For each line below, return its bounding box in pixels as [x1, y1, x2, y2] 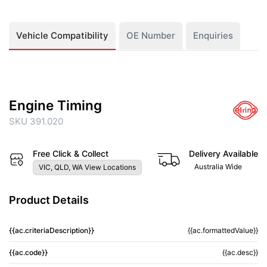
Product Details [9, 193, 89, 206]
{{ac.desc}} [222, 247, 258, 257]
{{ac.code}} [9, 247, 48, 257]
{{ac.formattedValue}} [187, 225, 258, 235]
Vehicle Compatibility [16, 29, 108, 41]
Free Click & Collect [32, 148, 108, 159]
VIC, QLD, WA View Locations [38, 162, 136, 172]
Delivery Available [189, 148, 258, 159]
